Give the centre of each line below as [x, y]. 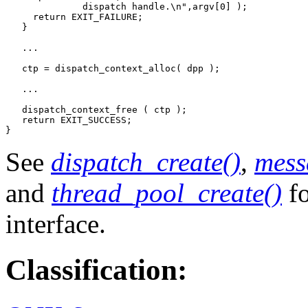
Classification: [96, 270]
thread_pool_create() [167, 193]
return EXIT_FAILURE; [74, 17]
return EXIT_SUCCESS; [69, 120]
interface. [56, 224]
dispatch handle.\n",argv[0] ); [126, 7]
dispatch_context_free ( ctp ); [104, 110]
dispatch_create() [146, 162]
